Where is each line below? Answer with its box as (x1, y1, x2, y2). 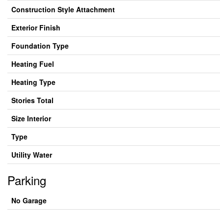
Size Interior (11, 113, 51, 123)
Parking (7, 171, 46, 189)
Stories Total (11, 95, 54, 105)
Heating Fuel (11, 59, 54, 69)
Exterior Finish (11, 23, 60, 32)
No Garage (11, 195, 47, 205)
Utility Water (11, 150, 52, 160)
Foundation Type (11, 41, 69, 51)
